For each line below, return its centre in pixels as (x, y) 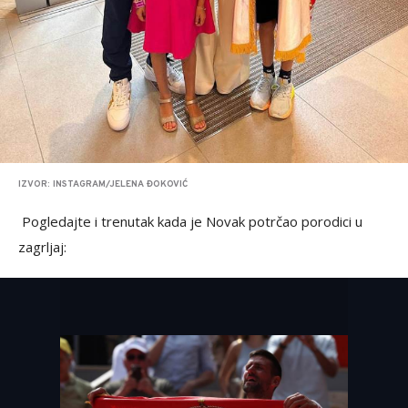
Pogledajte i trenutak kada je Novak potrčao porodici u (190, 222)
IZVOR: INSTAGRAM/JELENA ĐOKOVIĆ (103, 185)
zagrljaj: (42, 247)
